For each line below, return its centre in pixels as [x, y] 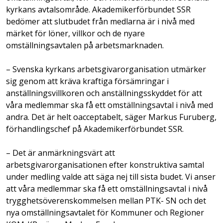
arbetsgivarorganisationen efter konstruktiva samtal [105, 165]
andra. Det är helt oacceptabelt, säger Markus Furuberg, [111, 117]
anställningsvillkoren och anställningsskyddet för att [104, 93]
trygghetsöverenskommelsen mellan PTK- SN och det [106, 200]
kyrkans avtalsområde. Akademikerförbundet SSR [98, 9]
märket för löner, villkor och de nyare [75, 33]
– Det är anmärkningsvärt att [60, 153]
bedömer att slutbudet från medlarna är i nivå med [100, 21]
